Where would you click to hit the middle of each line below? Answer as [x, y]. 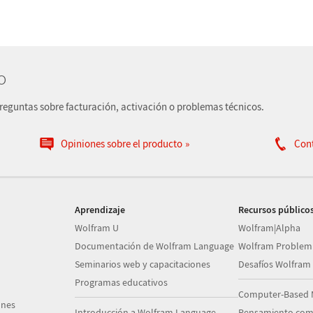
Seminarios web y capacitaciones [143, 264]
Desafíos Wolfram [274, 264]
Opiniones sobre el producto [121, 144]
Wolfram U [97, 228]
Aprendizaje [100, 210]
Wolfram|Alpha [269, 228]
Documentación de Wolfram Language [155, 246]
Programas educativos [122, 282]
